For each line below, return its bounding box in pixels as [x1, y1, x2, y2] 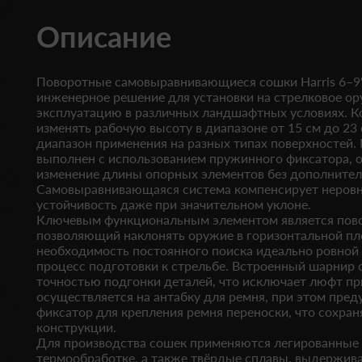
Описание [36, 19, 171, 54]
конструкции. [36, 319, 116, 335]
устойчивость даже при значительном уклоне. [36, 196, 311, 212]
